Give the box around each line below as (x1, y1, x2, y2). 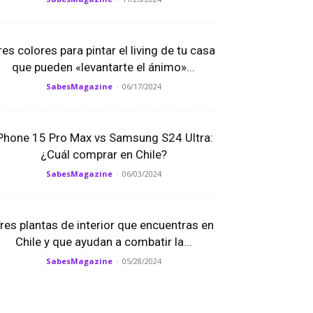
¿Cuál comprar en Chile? (40, 147, 167, 161)
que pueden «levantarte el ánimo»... (12, 60, 195, 74)
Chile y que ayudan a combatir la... (15, 235, 192, 249)
